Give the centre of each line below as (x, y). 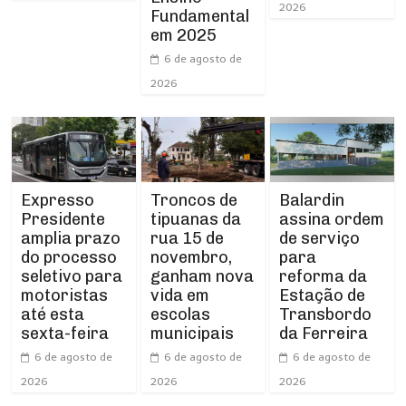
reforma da (323, 276)
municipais (192, 333)
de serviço (319, 238)
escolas (180, 314)
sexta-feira (65, 333)
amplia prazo (71, 238)
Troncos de (193, 200)
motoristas (65, 295)
